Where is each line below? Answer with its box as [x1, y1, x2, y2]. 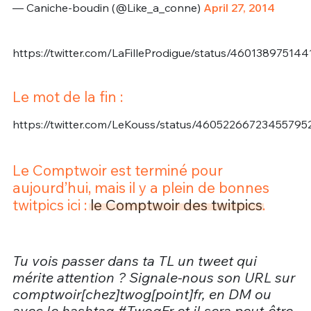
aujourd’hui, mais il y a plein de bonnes [12, 178, 269, 196]
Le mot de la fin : [12, 87, 123, 106]
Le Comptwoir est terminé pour [12, 160, 223, 179]
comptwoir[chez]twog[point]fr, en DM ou [12, 285, 271, 303]
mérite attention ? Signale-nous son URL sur [12, 269, 295, 287]
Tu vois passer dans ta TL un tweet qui [12, 252, 257, 270]
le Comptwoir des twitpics [90, 195, 262, 214]
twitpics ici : [12, 195, 90, 214]
